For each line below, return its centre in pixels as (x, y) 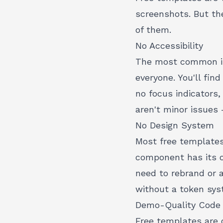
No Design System (175, 125)
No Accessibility (169, 46)
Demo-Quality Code (178, 205)
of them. (153, 30)
